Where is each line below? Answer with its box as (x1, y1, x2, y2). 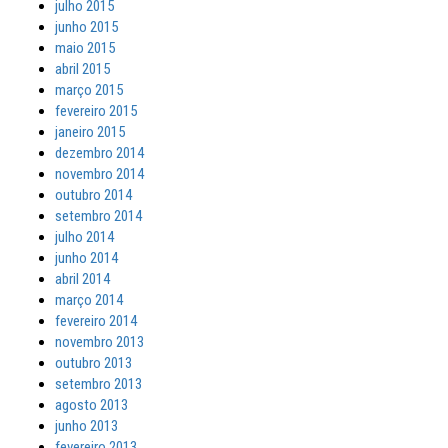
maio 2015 (55, 39, 115, 57)
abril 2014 (55, 270, 110, 288)
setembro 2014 (55, 207, 142, 225)
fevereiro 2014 (55, 312, 137, 330)
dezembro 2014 (55, 144, 144, 162)
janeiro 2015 (55, 123, 125, 141)
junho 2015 (55, 18, 118, 36)
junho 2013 (55, 417, 118, 435)
